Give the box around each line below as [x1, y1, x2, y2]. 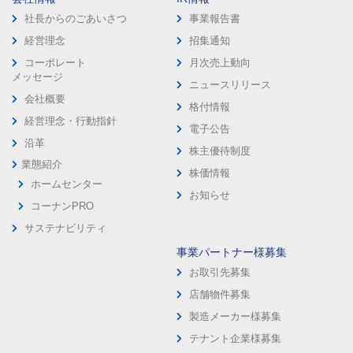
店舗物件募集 [189, 288, 251, 301]
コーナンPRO [31, 200, 94, 213]
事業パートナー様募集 [176, 246, 287, 259]
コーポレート [24, 57, 86, 69]
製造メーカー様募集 [189, 310, 281, 323]
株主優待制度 [189, 145, 251, 158]
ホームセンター [31, 178, 102, 191]
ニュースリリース [189, 79, 271, 91]
